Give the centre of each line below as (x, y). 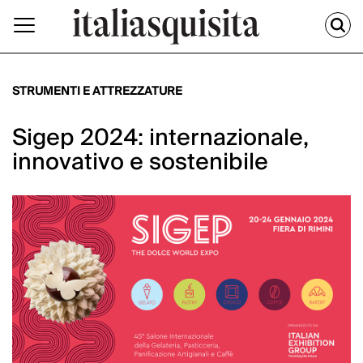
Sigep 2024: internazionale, (160, 139)
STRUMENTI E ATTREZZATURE (97, 92)
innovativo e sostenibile (140, 163)
